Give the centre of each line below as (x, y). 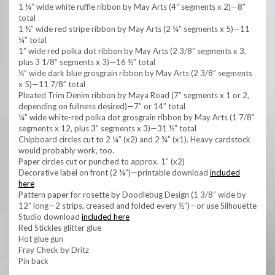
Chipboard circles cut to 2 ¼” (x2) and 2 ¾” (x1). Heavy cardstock (134, 139)
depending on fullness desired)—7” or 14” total (102, 106)
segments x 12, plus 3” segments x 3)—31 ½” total (107, 128)
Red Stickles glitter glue (60, 227)
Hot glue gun (41, 238)
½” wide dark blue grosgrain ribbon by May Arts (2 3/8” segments (135, 73)
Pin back (33, 261)
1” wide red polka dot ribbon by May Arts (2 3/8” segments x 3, (132, 51)
